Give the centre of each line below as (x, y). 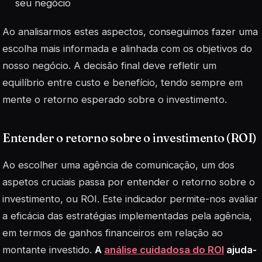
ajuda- (240, 249)
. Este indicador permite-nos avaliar (177, 199)
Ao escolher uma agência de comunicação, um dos (118, 165)
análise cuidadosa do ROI (164, 249)
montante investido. (49, 249)
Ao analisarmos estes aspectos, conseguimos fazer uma (130, 32)
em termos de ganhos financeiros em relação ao (113, 232)
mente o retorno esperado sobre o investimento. (115, 100)
